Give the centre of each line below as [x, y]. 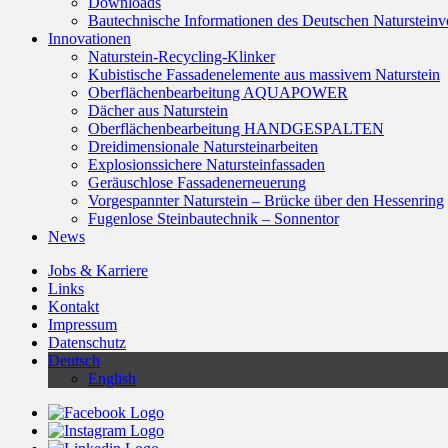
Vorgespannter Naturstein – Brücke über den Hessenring [266, 200]
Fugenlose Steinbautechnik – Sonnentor [213, 218]
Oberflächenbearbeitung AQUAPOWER [218, 92]
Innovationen [89, 38]
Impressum [82, 324]
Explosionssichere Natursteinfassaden [206, 164]
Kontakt [73, 306]
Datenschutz [87, 342]
